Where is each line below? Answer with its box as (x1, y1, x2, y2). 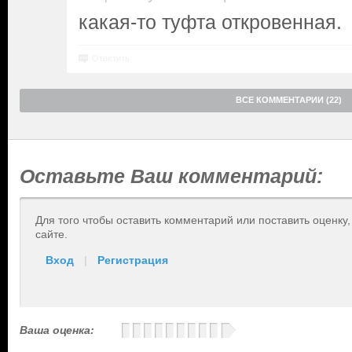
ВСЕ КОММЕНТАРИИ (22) (236, 95, 342, 104)
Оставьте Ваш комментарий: (20, 165, 323, 187)
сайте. (35, 228, 68, 240)
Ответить (92, 53, 130, 63)
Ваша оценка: (20, 324, 94, 336)
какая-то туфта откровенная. (79, 11, 342, 33)
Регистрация (97, 254, 168, 266)
